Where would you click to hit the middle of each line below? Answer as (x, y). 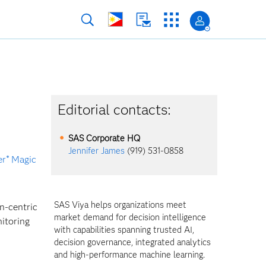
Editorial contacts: (115, 110)
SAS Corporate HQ (104, 138)
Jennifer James (97, 151)
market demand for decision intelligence (130, 217)
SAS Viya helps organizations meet (120, 205)
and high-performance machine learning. (129, 255)
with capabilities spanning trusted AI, (124, 230)
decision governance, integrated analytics (132, 242)
